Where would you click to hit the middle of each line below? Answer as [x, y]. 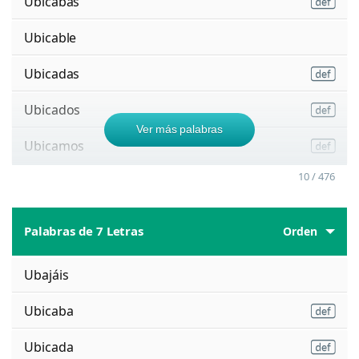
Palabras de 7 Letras [84, 231]
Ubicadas [52, 73]
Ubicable [50, 37]
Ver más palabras [179, 129]
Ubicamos [54, 145]
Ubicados [52, 109]
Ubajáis [46, 274]
